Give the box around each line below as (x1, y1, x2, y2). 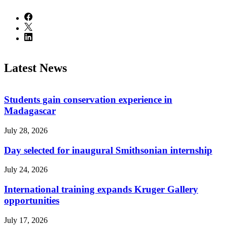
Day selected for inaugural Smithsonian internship (4, 144, 212, 156)
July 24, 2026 (4, 165, 48, 174)
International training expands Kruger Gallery (4, 184, 198, 195)
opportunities (4, 195, 59, 206)
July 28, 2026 (4, 126, 48, 135)
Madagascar (4, 105, 56, 117)
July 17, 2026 (4, 215, 48, 224)
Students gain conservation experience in (4, 94, 172, 105)
